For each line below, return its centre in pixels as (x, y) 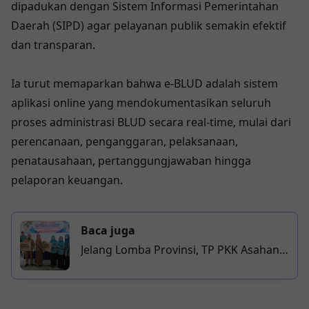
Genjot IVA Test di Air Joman (153, 269)
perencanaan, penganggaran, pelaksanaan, (124, 142)
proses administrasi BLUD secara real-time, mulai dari (151, 122)
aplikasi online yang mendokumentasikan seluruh (141, 103)
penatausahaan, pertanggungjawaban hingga (131, 161)
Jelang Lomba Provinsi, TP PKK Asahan (180, 250)
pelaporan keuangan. (67, 180)
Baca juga (108, 231)
